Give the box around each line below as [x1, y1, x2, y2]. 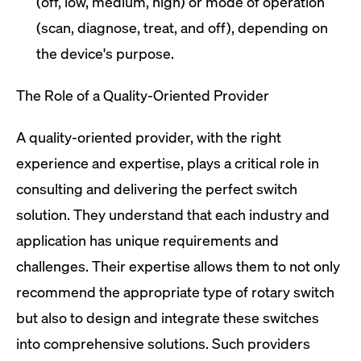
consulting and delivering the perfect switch [16, 179, 297, 198]
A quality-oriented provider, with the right [16, 127, 281, 147]
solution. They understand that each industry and [16, 205, 330, 224]
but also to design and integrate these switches [16, 308, 319, 327]
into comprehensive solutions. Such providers [16, 334, 310, 353]
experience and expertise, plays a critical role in [16, 153, 319, 172]
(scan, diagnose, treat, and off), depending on [36, 18, 328, 37]
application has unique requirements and [16, 230, 279, 250]
